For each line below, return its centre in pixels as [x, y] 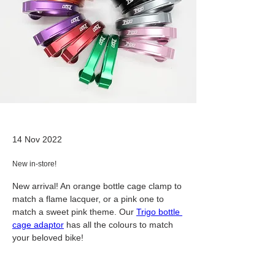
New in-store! [34, 164]
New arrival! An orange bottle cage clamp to [98, 186]
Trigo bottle [159, 212]
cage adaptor [38, 225]
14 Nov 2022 [37, 140]
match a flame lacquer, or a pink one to [89, 199]
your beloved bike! [48, 238]
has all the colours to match [120, 225]
